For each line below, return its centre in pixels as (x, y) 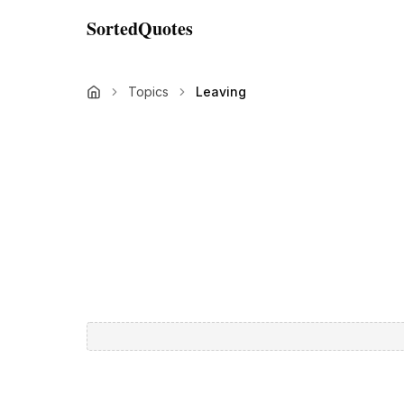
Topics (148, 92)
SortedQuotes (140, 28)
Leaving (221, 92)
